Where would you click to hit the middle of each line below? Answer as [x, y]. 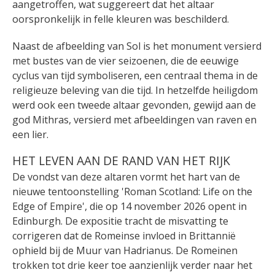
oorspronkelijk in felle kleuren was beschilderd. [121, 19]
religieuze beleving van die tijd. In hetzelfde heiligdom [135, 90]
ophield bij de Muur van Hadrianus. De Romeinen [125, 251]
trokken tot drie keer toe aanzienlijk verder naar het [132, 265]
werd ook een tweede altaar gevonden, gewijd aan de [134, 105]
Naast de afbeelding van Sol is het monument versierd [137, 46]
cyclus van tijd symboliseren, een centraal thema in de [135, 75]
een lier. [30, 134]
